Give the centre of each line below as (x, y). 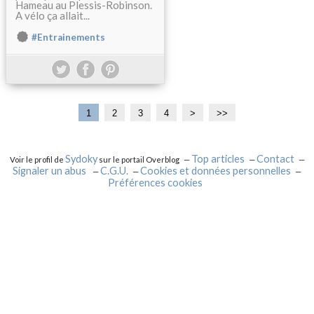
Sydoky (81, 159)
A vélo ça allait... (53, 15)
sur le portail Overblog (138, 159)
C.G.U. (114, 171)
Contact (275, 159)
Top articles (218, 159)
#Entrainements (68, 37)
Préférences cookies (155, 183)
